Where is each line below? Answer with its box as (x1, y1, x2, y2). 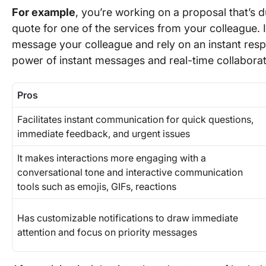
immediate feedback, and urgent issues (17, 128, 190, 140)
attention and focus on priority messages (17, 226, 197, 238)
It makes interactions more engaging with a (17, 152, 206, 164)
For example (12, 6, 75, 18)
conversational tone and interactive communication (17, 166, 243, 178)
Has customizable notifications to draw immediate (17, 212, 238, 224)
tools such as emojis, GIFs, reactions (17, 180, 179, 192)
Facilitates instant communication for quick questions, (17, 113, 254, 125)
